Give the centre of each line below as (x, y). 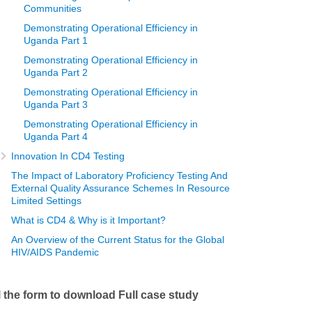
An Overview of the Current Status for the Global (118, 240)
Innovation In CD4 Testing (68, 156)
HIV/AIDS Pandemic (55, 252)
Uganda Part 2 (56, 72)
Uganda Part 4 (56, 136)
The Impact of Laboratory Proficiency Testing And (120, 175)
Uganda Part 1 (56, 40)
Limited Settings (47, 201)
